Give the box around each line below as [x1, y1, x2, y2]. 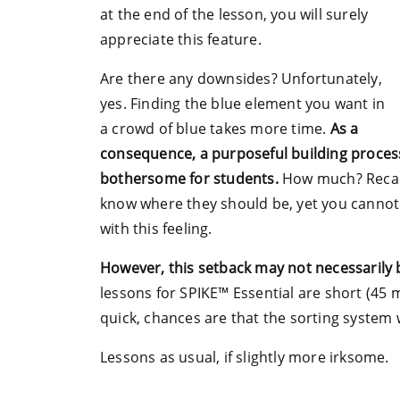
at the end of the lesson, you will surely [100, 4, 369, 25]
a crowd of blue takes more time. [100, 119, 330, 139]
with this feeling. [100, 219, 212, 239]
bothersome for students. [100, 169, 279, 189]
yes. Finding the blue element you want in [100, 94, 386, 114]
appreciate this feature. [100, 29, 262, 50]
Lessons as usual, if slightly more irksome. [100, 347, 389, 368]
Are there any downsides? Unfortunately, [100, 69, 382, 89]
